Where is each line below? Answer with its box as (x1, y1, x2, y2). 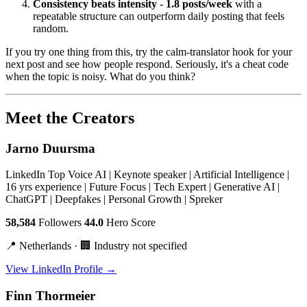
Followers (36, 217, 84, 229)
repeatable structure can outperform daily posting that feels (33, 10, 284, 22)
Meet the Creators (5, 108, 134, 127)
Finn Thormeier (5, 288, 95, 303)
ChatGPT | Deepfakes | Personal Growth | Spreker (5, 193, 223, 206)
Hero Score (103, 217, 156, 229)
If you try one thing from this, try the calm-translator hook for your (5, 45, 292, 58)
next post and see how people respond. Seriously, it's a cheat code (5, 58, 288, 70)
